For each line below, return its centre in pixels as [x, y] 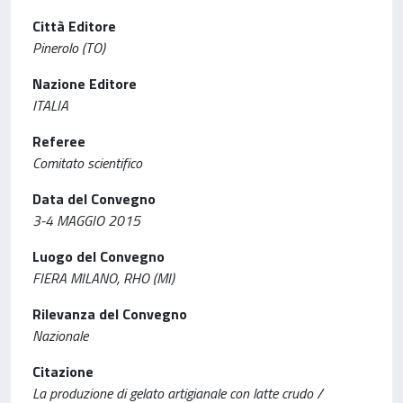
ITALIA [50, 105]
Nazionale [60, 335]
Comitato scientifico [87, 162]
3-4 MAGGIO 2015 [86, 220]
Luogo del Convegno [99, 256]
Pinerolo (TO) [69, 47]
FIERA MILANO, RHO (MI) [103, 278]
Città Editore [74, 26]
